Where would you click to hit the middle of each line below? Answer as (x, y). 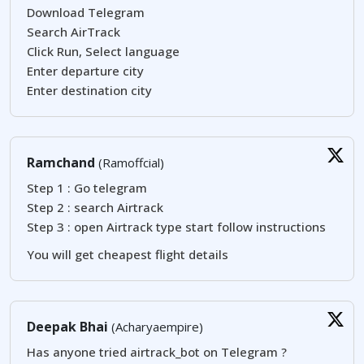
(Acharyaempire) (156, 327)
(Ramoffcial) (130, 163)
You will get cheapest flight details (128, 255)
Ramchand (61, 163)
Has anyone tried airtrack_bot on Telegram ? (157, 352)
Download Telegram (86, 13)
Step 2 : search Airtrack (95, 208)
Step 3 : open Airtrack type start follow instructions (176, 227)
